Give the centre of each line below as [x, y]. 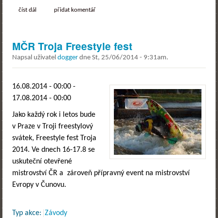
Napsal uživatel [35, 58]
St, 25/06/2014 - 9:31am [129, 58]
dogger [68, 58]
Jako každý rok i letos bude [54, 115]
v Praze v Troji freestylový [53, 127]
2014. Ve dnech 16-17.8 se [54, 150]
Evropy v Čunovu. [39, 185]
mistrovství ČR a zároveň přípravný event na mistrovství [101, 173]
